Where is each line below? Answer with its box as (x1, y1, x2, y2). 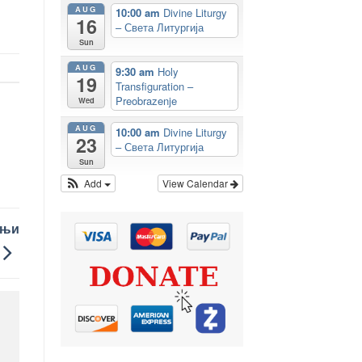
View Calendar (162, 175, 230, 190)
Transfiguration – (116, 78, 194, 94)
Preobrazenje (116, 92, 178, 108)
